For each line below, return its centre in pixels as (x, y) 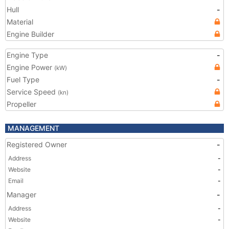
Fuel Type (23, 79)
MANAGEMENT (33, 128)
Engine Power (30, 67)
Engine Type (27, 55)
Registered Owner (37, 144)
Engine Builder (30, 34)
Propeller (21, 104)
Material (20, 22)
